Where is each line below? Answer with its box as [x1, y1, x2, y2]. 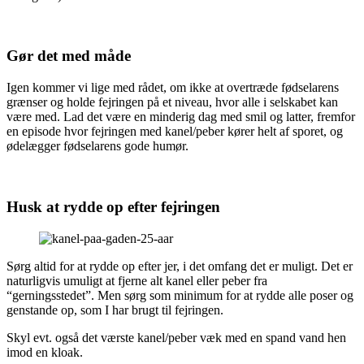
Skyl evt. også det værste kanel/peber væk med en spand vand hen [6, 330, 346, 344]
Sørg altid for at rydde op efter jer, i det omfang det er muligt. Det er [6, 258, 353, 273]
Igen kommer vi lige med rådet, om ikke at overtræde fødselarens [6, 80, 339, 95]
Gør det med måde [6, 47, 131, 65]
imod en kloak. [6, 344, 83, 359]
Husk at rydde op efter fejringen [6, 197, 220, 215]
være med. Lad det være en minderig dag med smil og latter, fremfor [6, 110, 355, 124]
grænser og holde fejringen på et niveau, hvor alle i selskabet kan [6, 95, 338, 110]
